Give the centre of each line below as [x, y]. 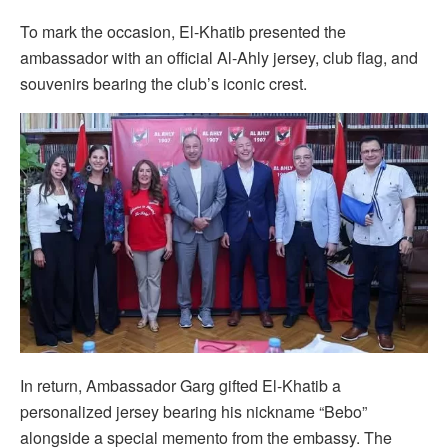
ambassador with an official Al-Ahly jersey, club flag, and [219, 57]
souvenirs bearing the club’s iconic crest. [163, 83]
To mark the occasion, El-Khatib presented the [183, 31]
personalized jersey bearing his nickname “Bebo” [193, 411]
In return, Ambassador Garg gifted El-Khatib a [180, 385]
